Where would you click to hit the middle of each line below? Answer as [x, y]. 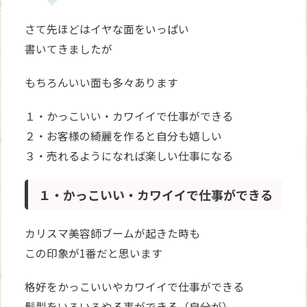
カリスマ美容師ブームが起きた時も [113, 233]
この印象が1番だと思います [94, 253]
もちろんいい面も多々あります [102, 82]
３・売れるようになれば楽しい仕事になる [129, 156]
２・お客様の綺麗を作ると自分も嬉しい [124, 136]
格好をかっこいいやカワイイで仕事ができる [135, 286]
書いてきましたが [69, 49]
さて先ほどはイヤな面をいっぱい [107, 29]
